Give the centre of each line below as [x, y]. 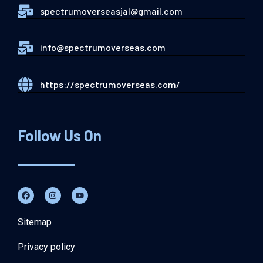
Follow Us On [60, 136]
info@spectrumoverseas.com [102, 48]
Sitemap [35, 222]
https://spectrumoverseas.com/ [110, 84]
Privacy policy [46, 247]
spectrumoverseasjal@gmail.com [111, 11]
